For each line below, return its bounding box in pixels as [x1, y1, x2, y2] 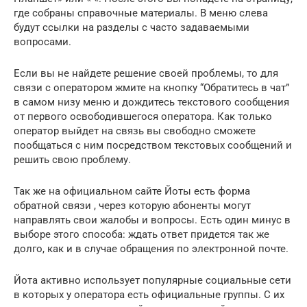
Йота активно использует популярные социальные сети [14, 274, 291, 287]
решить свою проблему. [14, 153, 131, 167]
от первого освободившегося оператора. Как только [14, 110, 272, 123]
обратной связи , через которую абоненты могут [14, 199, 251, 212]
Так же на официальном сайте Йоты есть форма [14, 185, 250, 198]
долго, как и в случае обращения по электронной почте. [14, 243, 288, 256]
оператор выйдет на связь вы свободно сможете [14, 125, 256, 138]
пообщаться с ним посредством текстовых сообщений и [14, 139, 292, 152]
